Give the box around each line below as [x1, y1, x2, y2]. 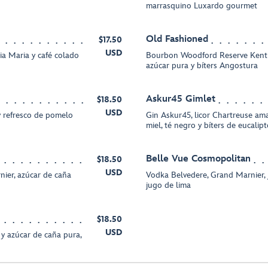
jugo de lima [146, 180, 191, 190]
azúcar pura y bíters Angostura [146, 60, 258, 71]
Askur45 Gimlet [146, 93, 215, 105]
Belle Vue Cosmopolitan [146, 153, 251, 165]
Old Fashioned [146, 33, 208, 45]
